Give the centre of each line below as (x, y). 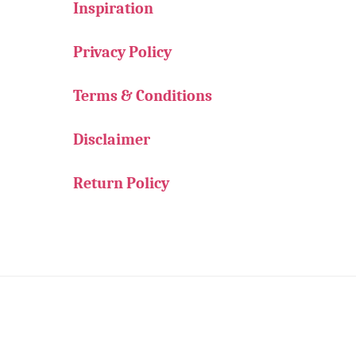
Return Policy (121, 183)
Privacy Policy (122, 52)
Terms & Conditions (143, 95)
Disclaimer (112, 139)
